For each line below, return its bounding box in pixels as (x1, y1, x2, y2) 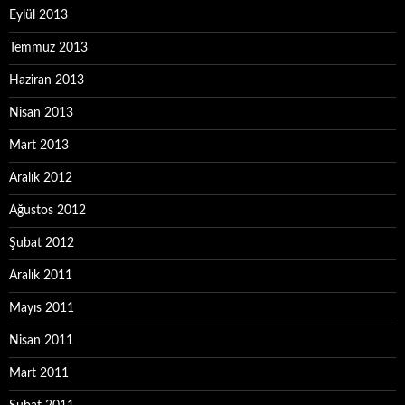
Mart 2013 (9, 139, 69, 152)
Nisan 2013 (9, 107, 73, 119)
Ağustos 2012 (9, 204, 86, 217)
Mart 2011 (9, 367, 69, 380)
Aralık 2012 (9, 172, 72, 184)
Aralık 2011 (9, 269, 72, 282)
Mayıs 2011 (9, 302, 74, 315)
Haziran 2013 (9, 74, 84, 87)
